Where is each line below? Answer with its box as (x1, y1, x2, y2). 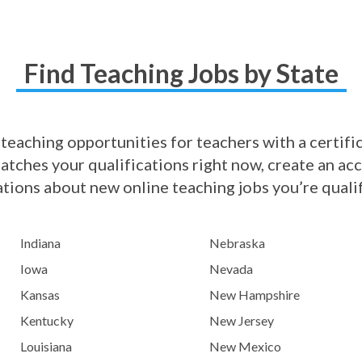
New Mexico (209, 339, 281, 354)
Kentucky (20, 313, 74, 328)
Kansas (20, 287, 61, 302)
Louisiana (20, 339, 73, 354)
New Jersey (209, 313, 274, 328)
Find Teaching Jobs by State (23, 57, 339, 89)
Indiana (20, 235, 61, 250)
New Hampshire (209, 287, 300, 302)
